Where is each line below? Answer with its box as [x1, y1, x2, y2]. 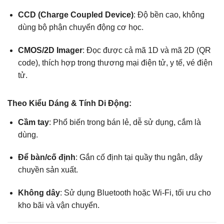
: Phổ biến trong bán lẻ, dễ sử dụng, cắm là [48, 117, 201, 126]
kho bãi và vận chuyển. [17, 201, 99, 210]
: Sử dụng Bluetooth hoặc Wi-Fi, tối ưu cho [59, 188, 211, 197]
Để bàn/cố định [17, 153, 75, 162]
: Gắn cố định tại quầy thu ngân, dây [75, 153, 202, 162]
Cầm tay [17, 117, 49, 126]
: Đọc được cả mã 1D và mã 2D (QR [82, 45, 211, 54]
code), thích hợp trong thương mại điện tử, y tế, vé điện [17, 58, 212, 67]
